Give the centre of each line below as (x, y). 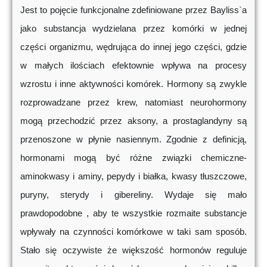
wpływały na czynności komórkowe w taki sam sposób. (133, 232)
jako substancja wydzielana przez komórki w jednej (133, 29)
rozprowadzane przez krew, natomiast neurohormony (133, 103)
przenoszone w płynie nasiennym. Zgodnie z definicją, (133, 139)
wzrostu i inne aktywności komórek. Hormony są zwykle (133, 84)
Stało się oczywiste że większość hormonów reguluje (133, 250)
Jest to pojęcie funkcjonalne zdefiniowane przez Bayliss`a (133, 10)
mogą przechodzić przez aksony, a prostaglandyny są (133, 121)
